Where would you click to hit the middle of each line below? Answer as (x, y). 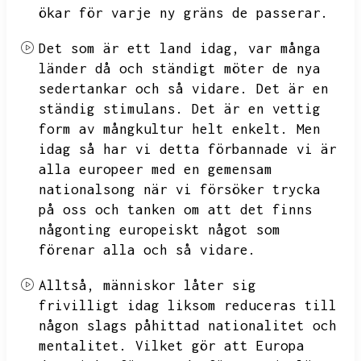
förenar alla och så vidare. (147, 250)
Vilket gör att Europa (220, 346)
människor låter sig (180, 285)
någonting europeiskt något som (160, 230)
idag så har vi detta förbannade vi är (188, 149)
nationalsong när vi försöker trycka (180, 189)
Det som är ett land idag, (139, 48)
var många (284, 48)
